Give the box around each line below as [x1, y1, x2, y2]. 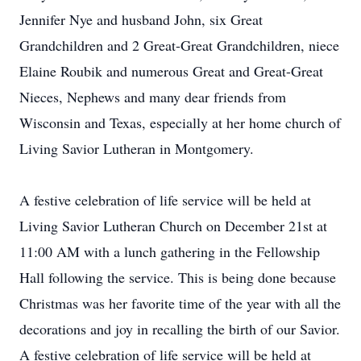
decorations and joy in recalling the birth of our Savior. [19, 319, 340, 338]
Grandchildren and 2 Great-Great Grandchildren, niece [19, 35, 339, 55]
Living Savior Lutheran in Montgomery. [19, 139, 254, 158]
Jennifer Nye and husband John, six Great [19, 10, 263, 29]
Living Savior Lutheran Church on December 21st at [19, 216, 327, 235]
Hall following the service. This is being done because [19, 268, 336, 287]
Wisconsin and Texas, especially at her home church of [19, 113, 341, 132]
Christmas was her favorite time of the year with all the [19, 293, 341, 313]
